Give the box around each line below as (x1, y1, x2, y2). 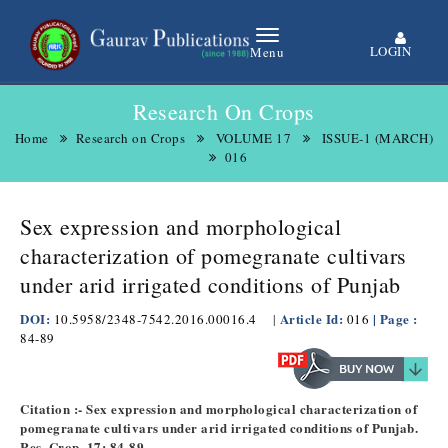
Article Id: (279, 309, 347, 328)
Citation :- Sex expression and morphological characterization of (20, 399, 417, 418)
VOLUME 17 (215, 129, 292, 147)
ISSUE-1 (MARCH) (321, 129, 434, 147)
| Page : (372, 309, 418, 328)
